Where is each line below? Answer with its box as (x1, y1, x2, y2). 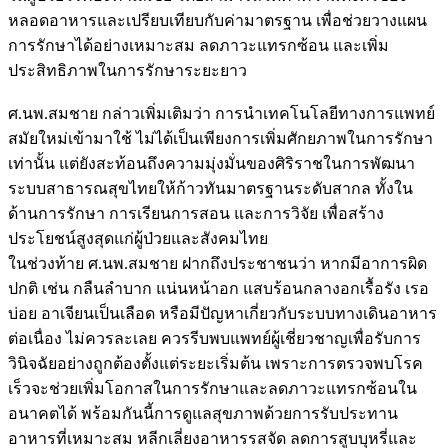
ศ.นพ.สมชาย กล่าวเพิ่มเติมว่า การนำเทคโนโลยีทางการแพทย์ (8, 104, 435, 122)
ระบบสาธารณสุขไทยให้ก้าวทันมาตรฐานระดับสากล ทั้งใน (8, 179, 413, 197)
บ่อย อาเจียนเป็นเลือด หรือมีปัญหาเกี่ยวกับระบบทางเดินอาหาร (8, 304, 437, 322)
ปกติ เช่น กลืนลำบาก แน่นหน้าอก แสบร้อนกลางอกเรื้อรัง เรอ (8, 279, 429, 297)
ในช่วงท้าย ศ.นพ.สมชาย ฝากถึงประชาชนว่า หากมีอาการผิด (8, 254, 427, 272)
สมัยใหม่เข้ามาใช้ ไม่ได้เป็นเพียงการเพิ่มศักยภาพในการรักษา (8, 129, 433, 147)
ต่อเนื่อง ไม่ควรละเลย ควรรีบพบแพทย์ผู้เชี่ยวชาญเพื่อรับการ (8, 329, 421, 347)
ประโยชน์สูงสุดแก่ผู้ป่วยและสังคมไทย (8, 229, 268, 247)
